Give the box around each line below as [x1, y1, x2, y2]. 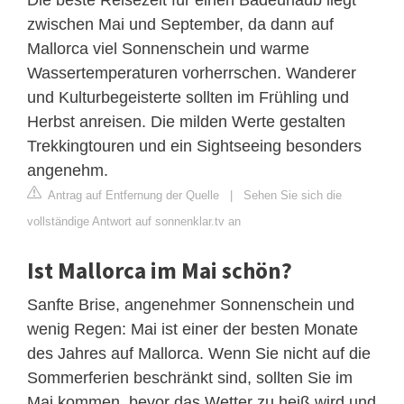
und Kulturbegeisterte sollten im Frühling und [27, 87, 349, 106]
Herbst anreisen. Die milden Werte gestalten [27, 112, 345, 131]
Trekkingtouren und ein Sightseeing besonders [27, 136, 362, 155]
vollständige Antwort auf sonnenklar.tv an [27, 214, 241, 228]
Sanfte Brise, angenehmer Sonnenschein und [27, 295, 354, 314]
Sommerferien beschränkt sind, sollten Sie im [27, 368, 353, 387]
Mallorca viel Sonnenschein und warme [27, 39, 309, 58]
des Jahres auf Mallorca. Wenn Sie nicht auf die [27, 344, 371, 363]
